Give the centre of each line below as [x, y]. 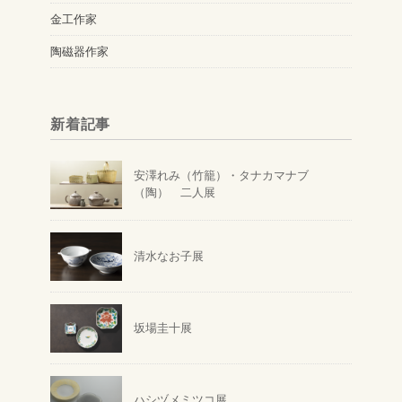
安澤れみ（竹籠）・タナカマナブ [221, 176]
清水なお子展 [169, 257]
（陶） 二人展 [175, 193]
